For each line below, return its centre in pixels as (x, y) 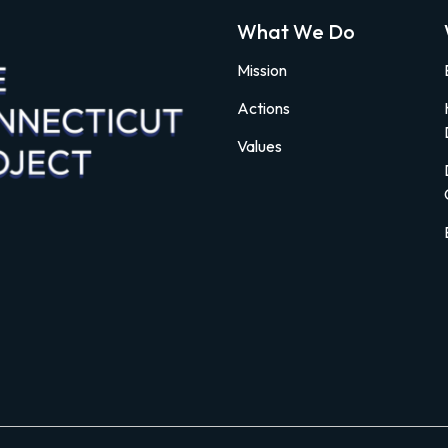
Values (259, 145)
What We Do (295, 31)
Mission (261, 69)
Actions (263, 107)
